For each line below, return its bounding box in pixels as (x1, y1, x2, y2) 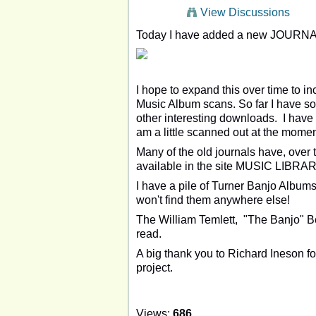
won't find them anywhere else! (136, 194, 293, 206)
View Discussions (200, 6, 290, 18)
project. (136, 262, 173, 274)
